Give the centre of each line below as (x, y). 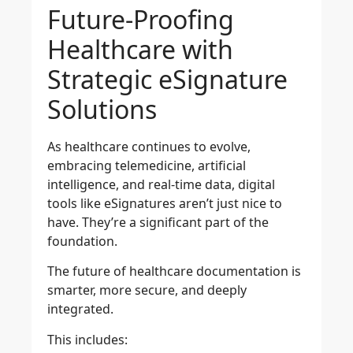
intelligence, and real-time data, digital (161, 184)
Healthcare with (140, 49)
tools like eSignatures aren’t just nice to (165, 203)
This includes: (87, 339)
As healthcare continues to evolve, (149, 147)
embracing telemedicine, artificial (147, 165)
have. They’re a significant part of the (158, 222)
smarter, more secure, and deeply (147, 290)
